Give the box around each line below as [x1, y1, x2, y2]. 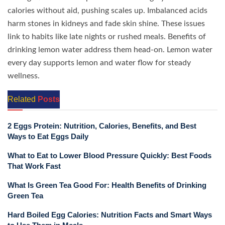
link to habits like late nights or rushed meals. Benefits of [8, 33, 206, 41]
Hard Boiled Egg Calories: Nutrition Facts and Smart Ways [8, 210, 212, 219]
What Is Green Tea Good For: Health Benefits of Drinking [8, 181, 206, 190]
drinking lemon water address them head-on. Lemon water [8, 46, 212, 54]
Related [8, 95, 36, 104]
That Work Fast [8, 162, 61, 171]
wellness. [8, 72, 40, 80]
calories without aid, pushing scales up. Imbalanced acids [8, 7, 207, 15]
